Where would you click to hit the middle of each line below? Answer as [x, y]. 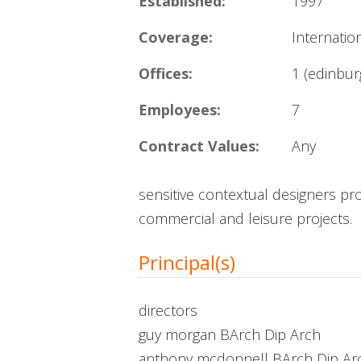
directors [168, 310]
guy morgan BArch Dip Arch [230, 334]
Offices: [166, 73]
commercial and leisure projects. [245, 218]
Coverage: [176, 37]
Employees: [180, 110]
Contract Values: [199, 146]
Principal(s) [187, 262]
